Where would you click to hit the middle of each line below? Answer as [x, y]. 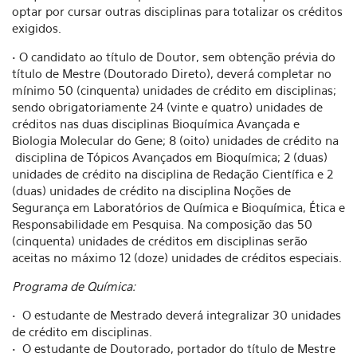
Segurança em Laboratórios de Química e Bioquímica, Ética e [178, 207]
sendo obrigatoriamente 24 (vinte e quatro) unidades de [167, 107]
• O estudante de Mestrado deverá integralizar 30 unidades [177, 315]
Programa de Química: [74, 286]
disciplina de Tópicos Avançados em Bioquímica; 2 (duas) [170, 157]
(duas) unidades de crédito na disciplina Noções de [151, 190]
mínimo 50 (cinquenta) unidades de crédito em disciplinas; [174, 90]
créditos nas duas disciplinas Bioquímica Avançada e [156, 124]
